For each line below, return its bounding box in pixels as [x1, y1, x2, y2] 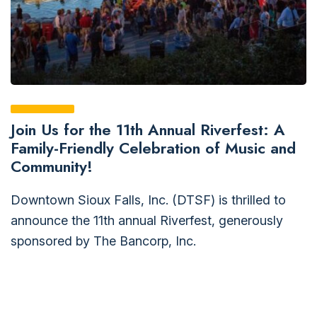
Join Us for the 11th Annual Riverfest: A [11, 117, 285, 141]
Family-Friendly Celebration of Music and [11, 136, 296, 159]
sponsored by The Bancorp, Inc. [11, 233, 196, 248]
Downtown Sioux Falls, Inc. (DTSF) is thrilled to [11, 192, 286, 207]
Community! [11, 154, 93, 178]
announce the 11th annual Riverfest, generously [11, 212, 283, 228]
